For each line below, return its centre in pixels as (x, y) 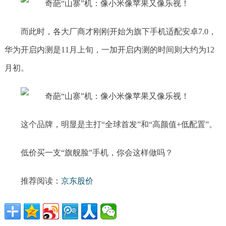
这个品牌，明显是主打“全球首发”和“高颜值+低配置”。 (119, 124)
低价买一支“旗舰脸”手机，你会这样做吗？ (97, 153)
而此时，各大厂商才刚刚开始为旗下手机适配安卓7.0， (118, 32)
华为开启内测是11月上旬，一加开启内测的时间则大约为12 (109, 50)
